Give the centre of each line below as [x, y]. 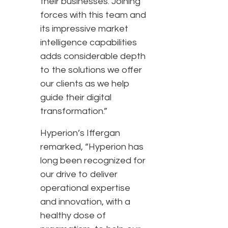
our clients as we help [85, 84]
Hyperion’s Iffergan [80, 133]
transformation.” [74, 111]
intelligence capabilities [89, 43]
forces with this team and [93, 15]
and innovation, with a [85, 202]
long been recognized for [93, 161]
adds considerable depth [93, 56]
